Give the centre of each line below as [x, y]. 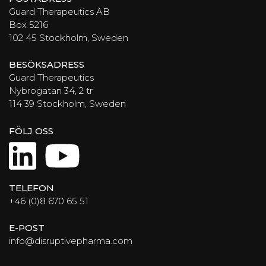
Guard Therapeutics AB [59, 11]
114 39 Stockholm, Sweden [67, 104]
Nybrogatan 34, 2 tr [51, 91]
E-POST [27, 228]
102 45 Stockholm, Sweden [69, 37]
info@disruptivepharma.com [71, 241]
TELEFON [31, 188]
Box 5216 [28, 24]
